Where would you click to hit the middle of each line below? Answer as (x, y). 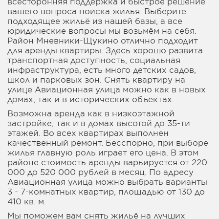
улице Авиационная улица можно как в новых (107, 89)
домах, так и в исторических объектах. (91, 99)
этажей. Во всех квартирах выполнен (88, 133)
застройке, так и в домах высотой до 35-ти (99, 123)
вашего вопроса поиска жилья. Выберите (97, 11)
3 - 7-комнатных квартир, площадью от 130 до (106, 191)
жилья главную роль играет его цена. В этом (103, 152)
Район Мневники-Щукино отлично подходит (103, 40)
